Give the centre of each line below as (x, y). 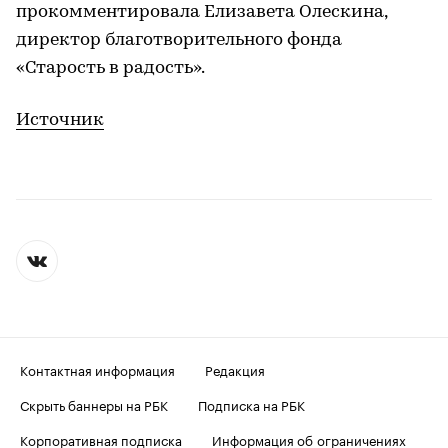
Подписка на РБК (251, 403)
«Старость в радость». (110, 68)
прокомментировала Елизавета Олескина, (201, 12)
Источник (60, 120)
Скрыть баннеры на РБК (94, 403)
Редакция (235, 368)
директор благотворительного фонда (179, 40)
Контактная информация (97, 368)
